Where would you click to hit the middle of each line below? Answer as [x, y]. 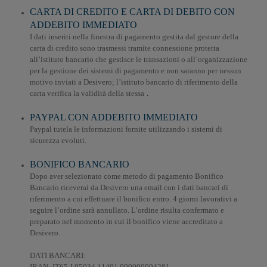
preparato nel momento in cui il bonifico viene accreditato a [126, 221]
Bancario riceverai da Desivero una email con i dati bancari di [129, 187]
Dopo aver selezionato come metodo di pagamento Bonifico [127, 176]
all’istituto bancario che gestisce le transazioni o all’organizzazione [139, 59]
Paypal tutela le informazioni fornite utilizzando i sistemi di [126, 129]
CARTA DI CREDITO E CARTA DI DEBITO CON [132, 12]
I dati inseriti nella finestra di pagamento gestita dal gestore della [134, 37]
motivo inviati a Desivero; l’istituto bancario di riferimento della [134, 82]
